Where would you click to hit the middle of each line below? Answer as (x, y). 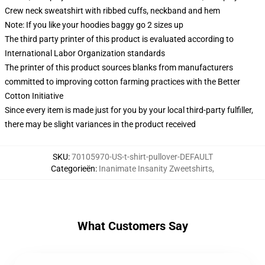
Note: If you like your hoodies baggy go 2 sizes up (94, 25)
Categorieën (73, 169)
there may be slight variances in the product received (100, 124)
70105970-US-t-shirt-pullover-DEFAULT (142, 157)
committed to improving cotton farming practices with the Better (122, 82)
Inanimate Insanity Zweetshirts (156, 169)
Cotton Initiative (34, 96)
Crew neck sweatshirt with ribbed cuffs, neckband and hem (112, 11)
